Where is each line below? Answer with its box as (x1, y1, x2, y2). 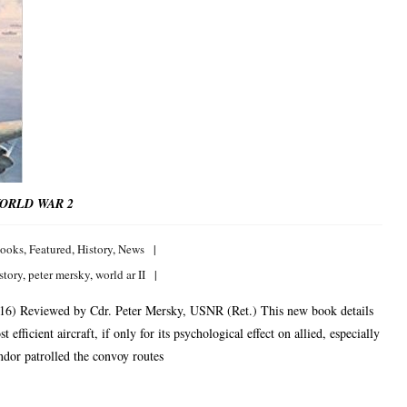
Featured (29, 241, 72, 257)
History (77, 241, 113, 257)
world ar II (95, 266, 145, 283)
